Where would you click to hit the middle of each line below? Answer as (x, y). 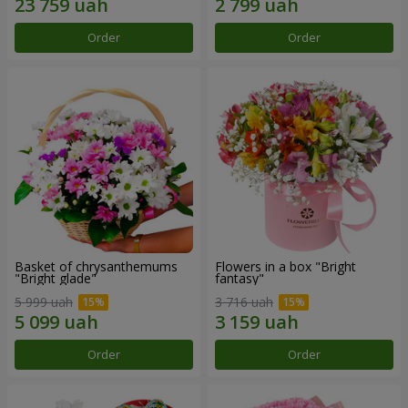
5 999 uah (44, 301)
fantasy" (240, 278)
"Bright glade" (56, 278)
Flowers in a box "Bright (286, 266)
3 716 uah (244, 301)
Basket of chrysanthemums (96, 266)
